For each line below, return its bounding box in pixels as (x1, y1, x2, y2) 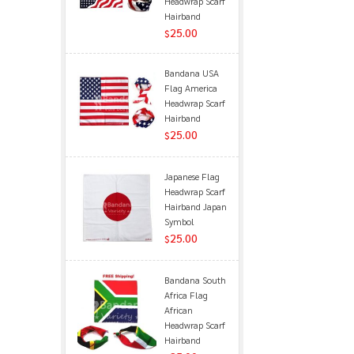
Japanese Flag (164, 169, 220, 183)
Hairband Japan (164, 199, 227, 213)
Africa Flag (164, 288, 208, 301)
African (164, 303, 193, 316)
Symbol (164, 214, 194, 228)
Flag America (164, 81, 217, 94)
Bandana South (164, 273, 226, 286)
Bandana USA (164, 66, 219, 79)
